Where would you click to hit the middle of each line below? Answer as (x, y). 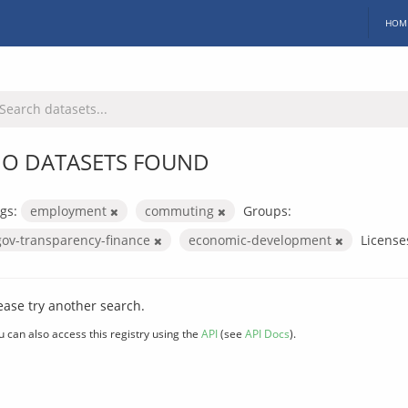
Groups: (267, 210)
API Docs (267, 333)
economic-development (262, 240)
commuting (181, 210)
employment (70, 210)
